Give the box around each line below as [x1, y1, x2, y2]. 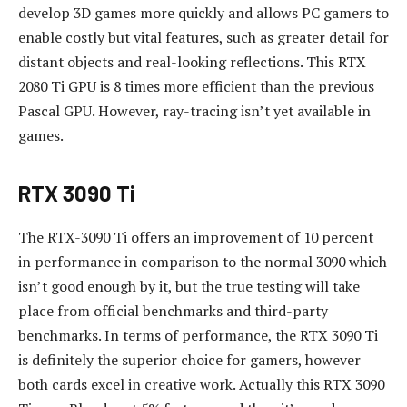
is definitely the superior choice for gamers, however [18, 350, 361, 371]
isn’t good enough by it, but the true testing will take [18, 276, 360, 297]
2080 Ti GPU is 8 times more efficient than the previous [18, 76, 374, 97]
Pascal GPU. [18, 101, 94, 122]
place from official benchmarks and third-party [18, 301, 328, 322]
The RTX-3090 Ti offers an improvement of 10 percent [18, 227, 373, 248]
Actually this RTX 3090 [239, 374, 384, 395]
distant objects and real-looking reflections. [18, 52, 303, 73]
